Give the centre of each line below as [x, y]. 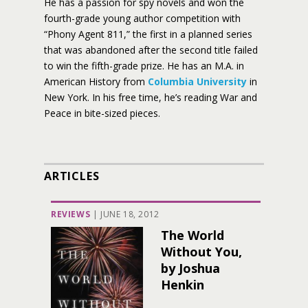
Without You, [201, 252]
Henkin [183, 285]
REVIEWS [71, 214]
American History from [96, 81]
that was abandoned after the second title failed [151, 50]
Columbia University [197, 81]
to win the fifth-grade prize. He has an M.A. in [144, 66]
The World [192, 235]
